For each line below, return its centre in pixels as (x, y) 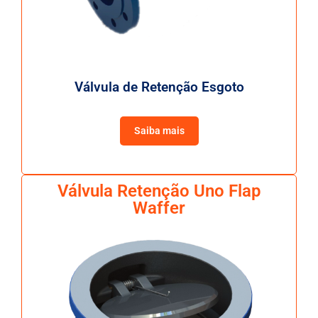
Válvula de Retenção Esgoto (159, 87)
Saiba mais (159, 131)
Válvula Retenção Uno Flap (159, 191)
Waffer (159, 208)
